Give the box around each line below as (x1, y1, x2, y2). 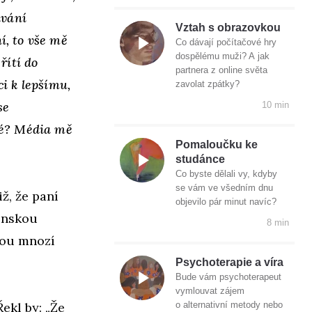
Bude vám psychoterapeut (175, 272, 281, 283)
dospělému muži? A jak (175, 51, 270, 62)
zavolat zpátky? (175, 79, 240, 90)
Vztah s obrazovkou (175, 22, 281, 34)
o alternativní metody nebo (175, 299, 283, 311)
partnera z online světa (175, 65, 267, 76)
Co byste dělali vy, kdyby (175, 169, 277, 180)
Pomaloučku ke (175, 139, 258, 151)
